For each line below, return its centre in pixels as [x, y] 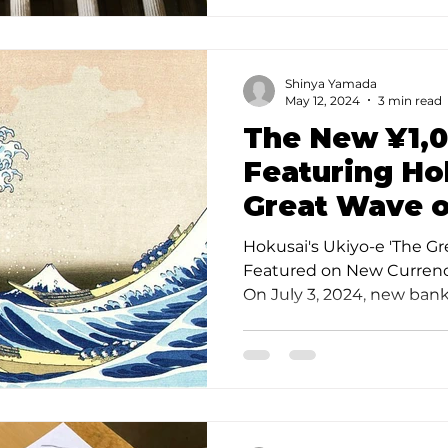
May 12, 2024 [322, 100]
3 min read [410, 100]
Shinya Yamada [331, 83]
